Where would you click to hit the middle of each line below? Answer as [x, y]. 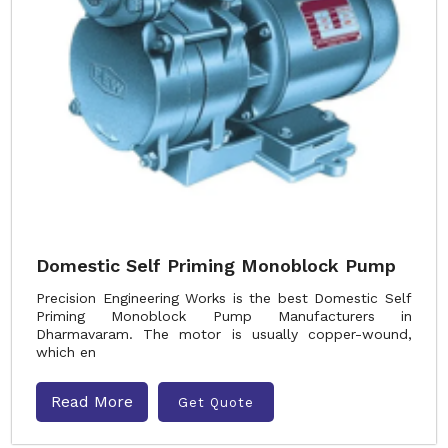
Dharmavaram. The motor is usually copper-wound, [224, 334]
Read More [92, 401]
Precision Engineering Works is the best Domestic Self [224, 298]
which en [66, 352]
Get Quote [216, 402]
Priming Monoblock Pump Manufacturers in [224, 316]
